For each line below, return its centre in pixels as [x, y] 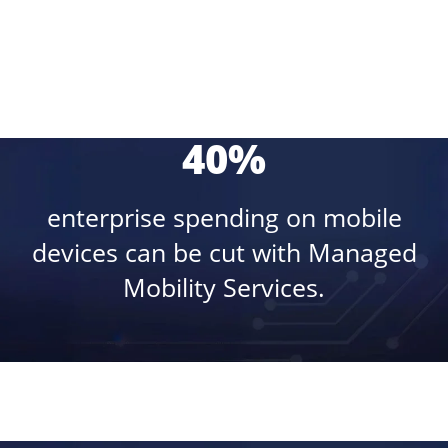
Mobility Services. [224, 287]
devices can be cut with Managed [224, 252]
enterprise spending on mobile [224, 217]
